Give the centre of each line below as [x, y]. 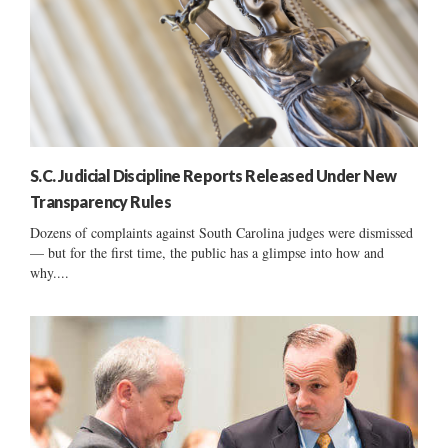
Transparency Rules [101, 201]
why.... [49, 272]
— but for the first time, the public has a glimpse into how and [207, 252]
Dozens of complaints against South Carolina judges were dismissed [221, 232]
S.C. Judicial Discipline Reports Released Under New [213, 175]
